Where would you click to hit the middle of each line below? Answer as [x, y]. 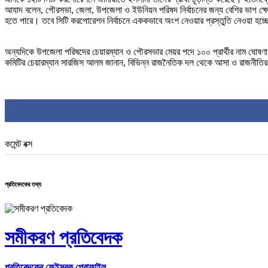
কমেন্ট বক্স [19, 144]
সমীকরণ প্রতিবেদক [63, 238]
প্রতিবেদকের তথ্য [23, 184]
